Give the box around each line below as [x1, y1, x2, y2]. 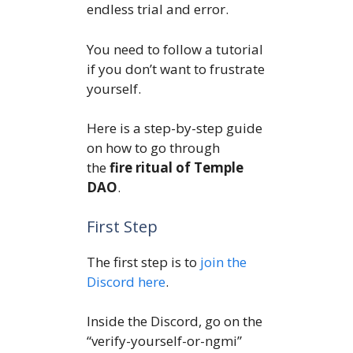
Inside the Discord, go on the [87, 312, 262, 330]
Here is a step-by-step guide [87, 119, 262, 137]
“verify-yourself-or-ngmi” [87, 332, 242, 350]
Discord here [87, 272, 165, 291]
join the [200, 252, 247, 271]
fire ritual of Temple [110, 158, 243, 176]
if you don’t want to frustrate [87, 59, 265, 78]
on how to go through [87, 139, 220, 157]
